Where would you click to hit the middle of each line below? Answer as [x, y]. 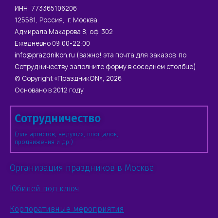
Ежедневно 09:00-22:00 [52, 44]
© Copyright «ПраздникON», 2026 [68, 79]
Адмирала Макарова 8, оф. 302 [64, 32]
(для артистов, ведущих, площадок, [66, 134]
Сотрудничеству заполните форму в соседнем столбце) [105, 67]
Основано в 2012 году [49, 90]
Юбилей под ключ [45, 189]
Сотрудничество [58, 118]
